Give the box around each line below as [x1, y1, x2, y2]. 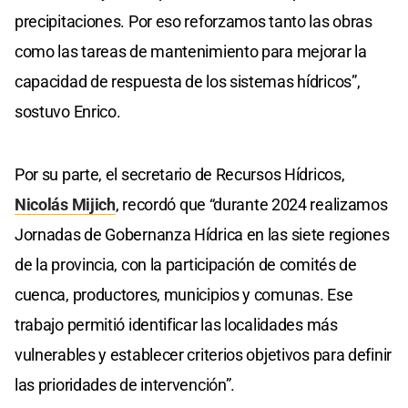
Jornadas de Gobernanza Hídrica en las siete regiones [15, 225, 390, 245]
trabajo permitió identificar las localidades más [15, 315, 338, 335]
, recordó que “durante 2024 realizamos [115, 195, 388, 215]
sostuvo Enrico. [15, 102, 121, 122]
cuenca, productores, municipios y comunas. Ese [15, 285, 353, 305]
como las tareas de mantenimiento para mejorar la [15, 42, 367, 62]
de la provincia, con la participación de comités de [15, 255, 357, 275]
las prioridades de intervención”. [15, 375, 236, 395]
